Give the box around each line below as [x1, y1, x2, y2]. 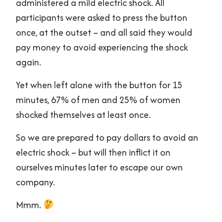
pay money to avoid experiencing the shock [16, 40, 188, 54]
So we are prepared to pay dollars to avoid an [16, 130, 198, 144]
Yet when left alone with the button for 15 [16, 78, 182, 92]
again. [16, 55, 41, 69]
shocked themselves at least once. [16, 108, 151, 121]
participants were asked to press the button [16, 10, 187, 24]
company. [16, 175, 55, 189]
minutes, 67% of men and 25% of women [16, 93, 180, 107]
